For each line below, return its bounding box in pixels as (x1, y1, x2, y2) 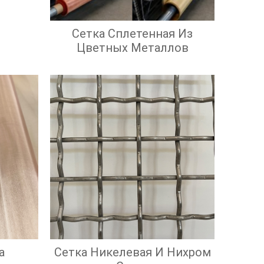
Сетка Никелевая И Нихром (54, 245, 211, 259)
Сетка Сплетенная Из (72, 26, 193, 41)
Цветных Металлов (76, 40, 189, 55)
